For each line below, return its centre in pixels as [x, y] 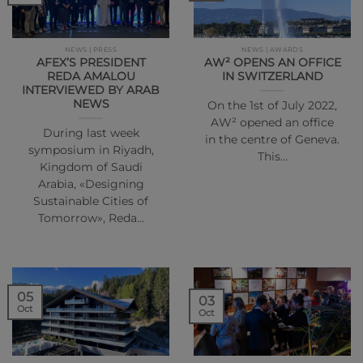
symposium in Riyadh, [91, 149]
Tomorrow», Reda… [91, 218]
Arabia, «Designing [91, 184]
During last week [91, 132]
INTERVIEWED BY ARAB [91, 90]
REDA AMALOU [91, 76]
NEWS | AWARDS [272, 49]
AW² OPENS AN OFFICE [272, 62]
